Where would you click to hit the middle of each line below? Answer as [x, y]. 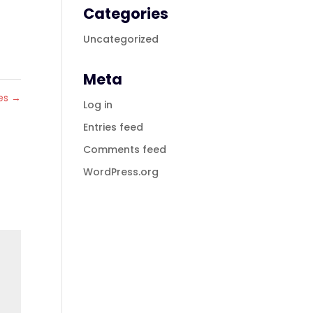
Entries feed [114, 127]
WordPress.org [121, 172]
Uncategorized [121, 39]
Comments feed [125, 150]
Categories [126, 14]
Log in [98, 105]
